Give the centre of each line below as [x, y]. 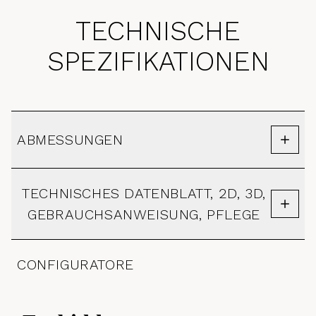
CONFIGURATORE [75, 265]
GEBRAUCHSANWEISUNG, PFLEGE [144, 214]
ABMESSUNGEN [70, 140]
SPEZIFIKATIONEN [158, 61]
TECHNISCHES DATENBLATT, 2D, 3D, [144, 193]
